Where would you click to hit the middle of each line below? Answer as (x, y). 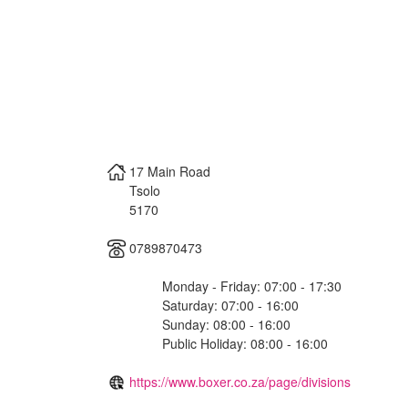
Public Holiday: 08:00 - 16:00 (245, 343)
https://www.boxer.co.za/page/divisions (240, 381)
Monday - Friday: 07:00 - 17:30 (252, 286)
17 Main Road (170, 171)
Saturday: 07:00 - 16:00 (230, 305)
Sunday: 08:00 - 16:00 (226, 324)
